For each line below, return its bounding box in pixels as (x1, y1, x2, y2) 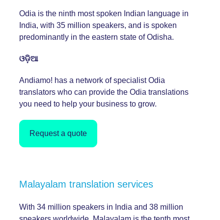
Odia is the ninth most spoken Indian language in (19, 9, 189, 18)
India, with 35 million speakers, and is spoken (19, 21, 177, 29)
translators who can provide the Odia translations (19, 87, 189, 96)
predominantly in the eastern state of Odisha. (19, 32, 174, 41)
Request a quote (29, 129, 87, 137)
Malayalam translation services (19, 178, 153, 190)
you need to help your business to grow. (19, 99, 157, 108)
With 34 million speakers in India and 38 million (19, 202, 183, 211)
